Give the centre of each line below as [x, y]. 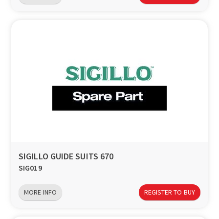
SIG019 [30, 168]
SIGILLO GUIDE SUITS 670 [66, 156]
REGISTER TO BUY [169, 192]
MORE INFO [40, 192]
